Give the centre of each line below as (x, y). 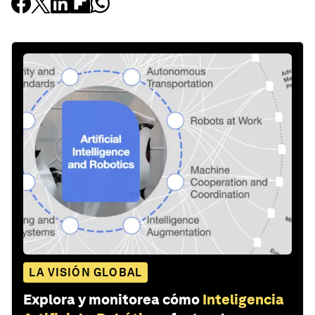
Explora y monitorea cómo (111, 299)
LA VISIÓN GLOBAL (86, 272)
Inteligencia (243, 299)
